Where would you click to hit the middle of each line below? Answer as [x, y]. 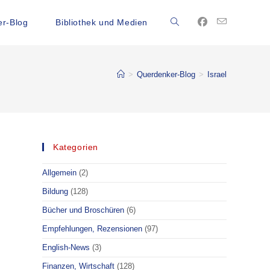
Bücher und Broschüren [83, 210]
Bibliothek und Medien [102, 22]
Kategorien [76, 147]
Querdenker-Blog [166, 74]
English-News [66, 247]
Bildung [55, 191]
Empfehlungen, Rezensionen [92, 229]
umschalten [193, 111]
